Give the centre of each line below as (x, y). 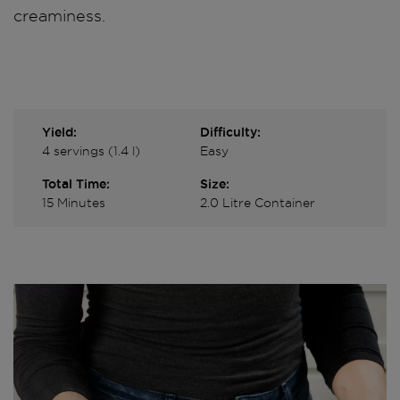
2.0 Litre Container (258, 203)
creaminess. (59, 16)
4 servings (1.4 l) (91, 151)
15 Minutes (74, 203)
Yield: (59, 133)
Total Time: (76, 184)
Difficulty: (230, 133)
